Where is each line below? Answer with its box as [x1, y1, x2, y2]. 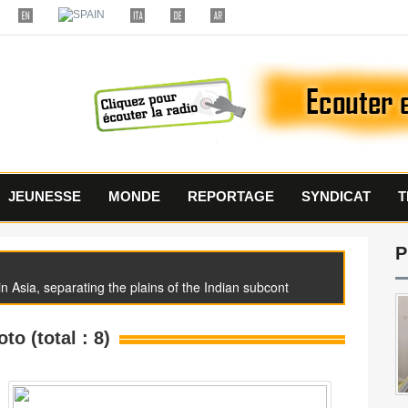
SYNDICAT [301, 189, 371, 204]
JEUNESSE [8, 189, 81, 204]
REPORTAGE [188, 189, 274, 204]
